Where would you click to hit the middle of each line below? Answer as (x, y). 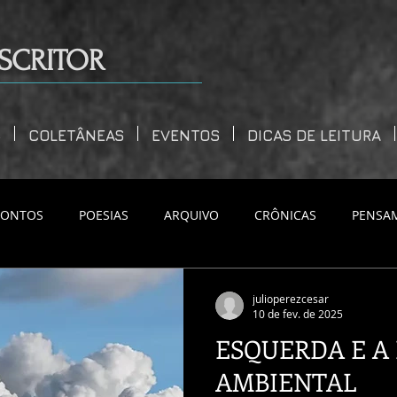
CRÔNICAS (285, 214)
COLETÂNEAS (76, 136)
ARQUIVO (191, 214)
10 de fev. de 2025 (298, 314)
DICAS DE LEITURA (314, 136)
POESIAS (104, 214)
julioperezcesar (291, 298)
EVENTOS (186, 136)
